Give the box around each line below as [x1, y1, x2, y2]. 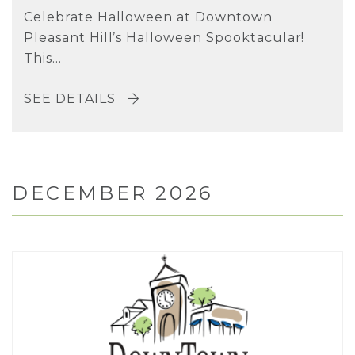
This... [24, 51, 62, 67]
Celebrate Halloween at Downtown [24, 10, 273, 25]
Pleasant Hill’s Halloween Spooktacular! [24, 30, 305, 46]
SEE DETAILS [24, 91, 120, 107]
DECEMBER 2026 [12, 181, 213, 205]
